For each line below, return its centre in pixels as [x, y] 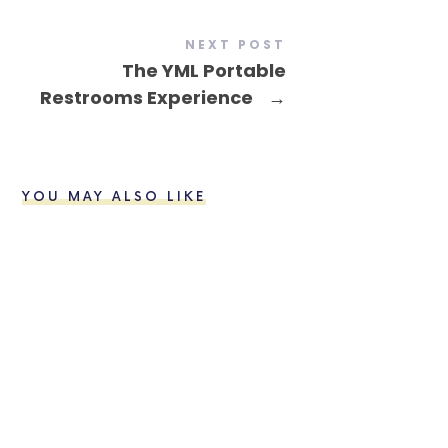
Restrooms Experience [148, 97]
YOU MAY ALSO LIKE [114, 196]
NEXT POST [235, 44]
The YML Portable [203, 70]
